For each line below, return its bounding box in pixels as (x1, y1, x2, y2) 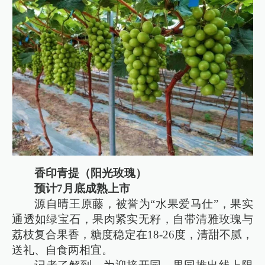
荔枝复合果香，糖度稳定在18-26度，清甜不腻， (12, 228, 253, 241)
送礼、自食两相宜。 (12, 244, 114, 257)
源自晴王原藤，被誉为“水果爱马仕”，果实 (34, 198, 253, 211)
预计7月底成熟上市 (34, 182, 131, 195)
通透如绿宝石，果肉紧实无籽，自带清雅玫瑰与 (12, 213, 253, 226)
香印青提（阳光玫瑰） (34, 167, 147, 180)
